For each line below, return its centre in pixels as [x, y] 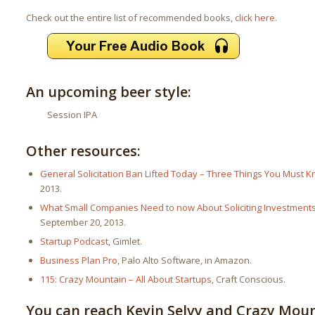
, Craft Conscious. [249, 279]
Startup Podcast [75, 242]
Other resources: [84, 151]
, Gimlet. [126, 242]
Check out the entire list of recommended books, [131, 18]
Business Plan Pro [79, 261]
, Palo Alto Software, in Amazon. [185, 261]
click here [255, 18]
